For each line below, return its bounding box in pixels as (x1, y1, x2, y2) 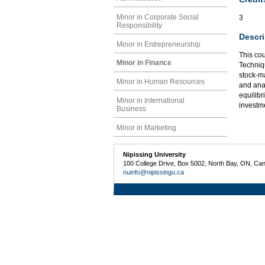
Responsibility (117, 21, 162, 30)
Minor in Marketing (117, 123, 176, 132)
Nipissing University (123, 150, 186, 158)
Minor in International (117, 96, 185, 105)
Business (117, 104, 146, 113)
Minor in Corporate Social (117, 12, 199, 21)
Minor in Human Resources (117, 77, 205, 86)
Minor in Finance (117, 59, 172, 67)
